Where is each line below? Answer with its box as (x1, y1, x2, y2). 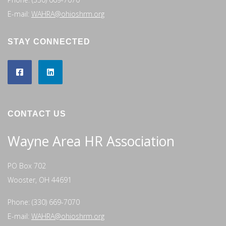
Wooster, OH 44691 (8, 175, 72, 185)
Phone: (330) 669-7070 (8, 197, 80, 207)
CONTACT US (8, 109, 66, 118)
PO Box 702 (8, 160, 46, 171)
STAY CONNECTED (8, 37, 90, 46)
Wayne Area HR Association (8, 132, 175, 150)
